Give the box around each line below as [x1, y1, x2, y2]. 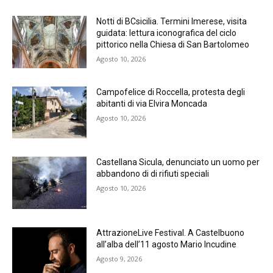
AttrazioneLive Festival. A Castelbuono [96, 227, 245, 238]
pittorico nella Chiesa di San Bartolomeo [96, 39, 250, 49]
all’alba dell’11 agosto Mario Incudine [96, 239, 237, 249]
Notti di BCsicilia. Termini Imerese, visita [96, 16, 247, 26]
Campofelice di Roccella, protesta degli [96, 87, 246, 97]
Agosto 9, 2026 [96, 253, 143, 263]
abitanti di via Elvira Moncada [96, 98, 208, 108]
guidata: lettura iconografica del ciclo [96, 27, 237, 38]
